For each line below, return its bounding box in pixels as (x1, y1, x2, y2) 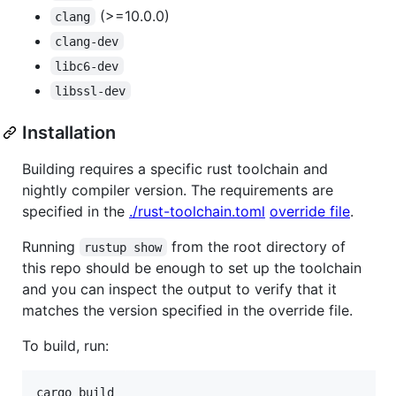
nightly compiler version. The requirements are (22, 180, 333, 199)
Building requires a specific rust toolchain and (22, 159, 328, 178)
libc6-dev (55, 58, 119, 73)
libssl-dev (55, 83, 126, 98)
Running (22, 237, 80, 255)
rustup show (84, 240, 163, 255)
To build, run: (22, 336, 109, 354)
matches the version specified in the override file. (22, 301, 353, 319)
